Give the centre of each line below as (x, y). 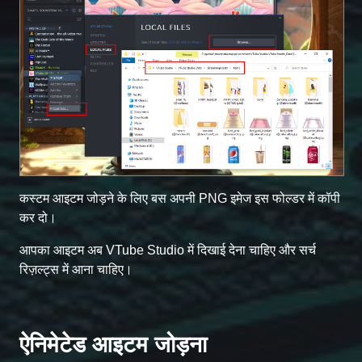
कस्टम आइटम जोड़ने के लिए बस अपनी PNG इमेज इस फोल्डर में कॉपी (180, 199)
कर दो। (38, 218)
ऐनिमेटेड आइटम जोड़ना (113, 345)
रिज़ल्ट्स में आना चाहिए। (76, 270)
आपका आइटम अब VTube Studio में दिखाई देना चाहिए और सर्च (168, 250)
